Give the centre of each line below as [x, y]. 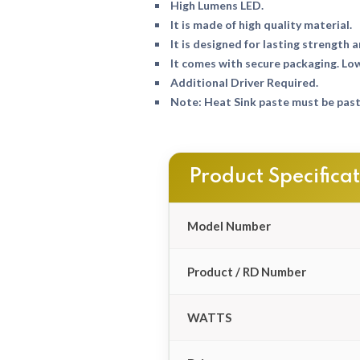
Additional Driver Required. [243, 82]
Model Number [229, 225]
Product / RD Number [247, 271]
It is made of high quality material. [260, 24]
